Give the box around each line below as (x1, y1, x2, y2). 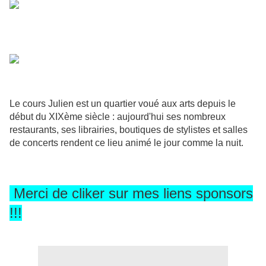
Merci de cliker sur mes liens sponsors (9, 185, 253, 202)
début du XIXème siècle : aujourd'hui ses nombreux (9, 112, 226, 122)
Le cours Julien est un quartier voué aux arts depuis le (9, 99, 236, 109)
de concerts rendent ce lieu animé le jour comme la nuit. (9, 138, 243, 148)
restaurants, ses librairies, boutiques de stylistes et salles (9, 125, 248, 135)
